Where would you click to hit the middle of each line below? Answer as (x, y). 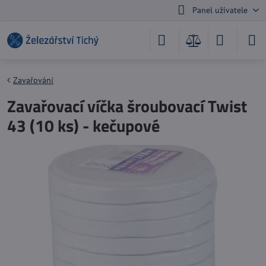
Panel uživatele (220, 10)
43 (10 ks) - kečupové (83, 126)
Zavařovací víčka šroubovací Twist (127, 106)
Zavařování (33, 80)
